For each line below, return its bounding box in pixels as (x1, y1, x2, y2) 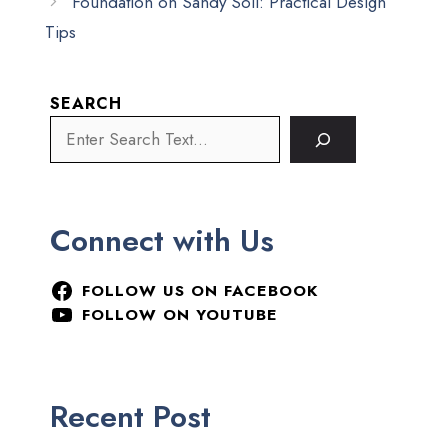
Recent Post (50, 395, 211, 438)
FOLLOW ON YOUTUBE (81, 303, 278, 326)
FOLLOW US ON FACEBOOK (81, 279, 318, 302)
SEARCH (50, 92, 122, 115)
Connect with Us (50, 219, 274, 262)
